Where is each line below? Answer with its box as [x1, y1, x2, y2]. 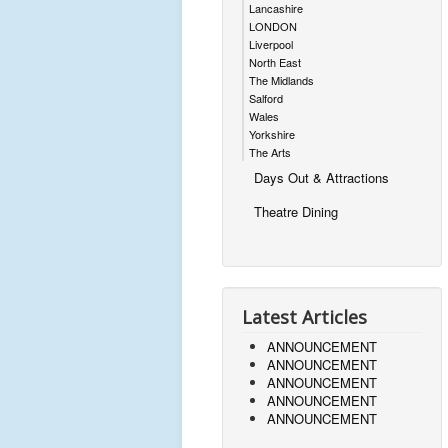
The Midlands [249, 72, 314, 88]
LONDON [249, 18, 297, 34]
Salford [249, 90, 283, 106]
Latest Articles [242, 305, 367, 329]
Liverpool [249, 36, 293, 52]
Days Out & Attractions [254, 168, 389, 187]
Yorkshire [249, 126, 295, 142]
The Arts [249, 144, 291, 160]
